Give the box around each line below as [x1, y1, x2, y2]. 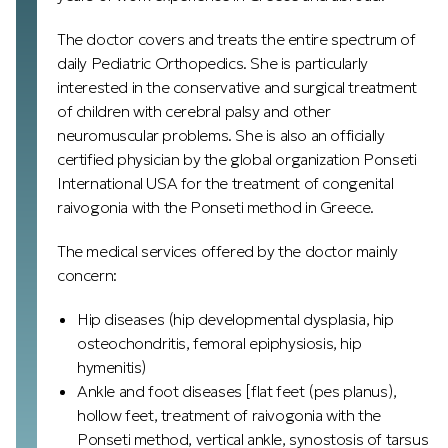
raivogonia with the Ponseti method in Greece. [57, 197, 375, 217]
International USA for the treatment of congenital [57, 173, 394, 193]
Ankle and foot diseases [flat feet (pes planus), [77, 381, 397, 401]
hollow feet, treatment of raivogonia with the [77, 405, 382, 425]
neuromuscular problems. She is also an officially [57, 125, 385, 145]
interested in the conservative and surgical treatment [57, 77, 417, 97]
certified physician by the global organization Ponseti [57, 149, 417, 169]
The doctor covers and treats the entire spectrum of [57, 29, 416, 49]
